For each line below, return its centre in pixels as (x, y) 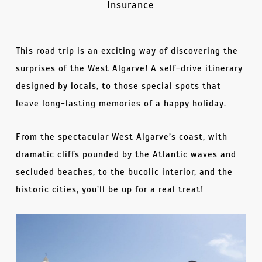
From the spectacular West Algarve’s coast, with (121, 137)
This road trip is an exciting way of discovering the (127, 51)
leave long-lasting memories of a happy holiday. (121, 103)
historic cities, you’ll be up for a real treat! (109, 189)
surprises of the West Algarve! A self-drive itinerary (129, 68)
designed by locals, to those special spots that (118, 86)
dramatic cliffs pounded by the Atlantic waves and (126, 154)
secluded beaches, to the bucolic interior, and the (124, 172)
